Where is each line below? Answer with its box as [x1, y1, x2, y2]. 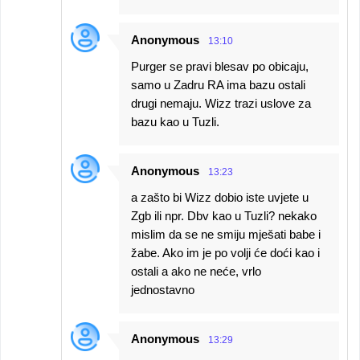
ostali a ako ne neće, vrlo [131, 264, 261, 278]
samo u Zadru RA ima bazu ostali [131, 78, 305, 92]
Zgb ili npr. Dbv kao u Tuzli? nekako [131, 209, 317, 223]
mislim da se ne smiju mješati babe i [131, 227, 321, 241]
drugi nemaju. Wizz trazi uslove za [131, 96, 311, 110]
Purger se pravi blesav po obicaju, [131, 59, 309, 73]
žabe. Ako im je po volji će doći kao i [131, 246, 320, 260]
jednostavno [131, 283, 194, 297]
